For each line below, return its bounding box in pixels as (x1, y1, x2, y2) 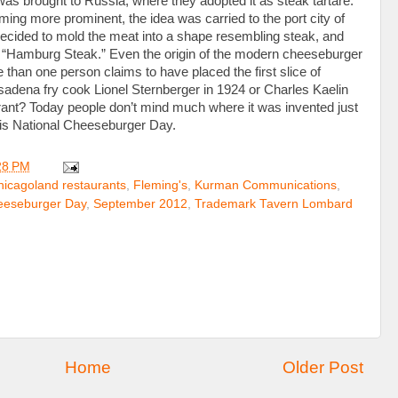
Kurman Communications (195, 179, 337, 193)
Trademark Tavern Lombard (195, 197, 353, 211)
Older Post (283, 358, 363, 377)
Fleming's (133, 179, 187, 193)
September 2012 (93, 197, 187, 211)
